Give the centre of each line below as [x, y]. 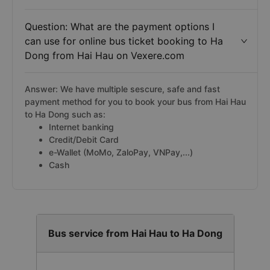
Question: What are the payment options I [120, 27]
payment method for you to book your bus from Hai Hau [135, 102]
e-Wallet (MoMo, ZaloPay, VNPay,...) [121, 152]
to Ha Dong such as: [65, 114]
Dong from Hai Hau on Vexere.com [105, 55]
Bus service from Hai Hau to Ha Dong [135, 233]
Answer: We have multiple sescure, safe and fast [122, 89]
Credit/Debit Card [84, 140]
